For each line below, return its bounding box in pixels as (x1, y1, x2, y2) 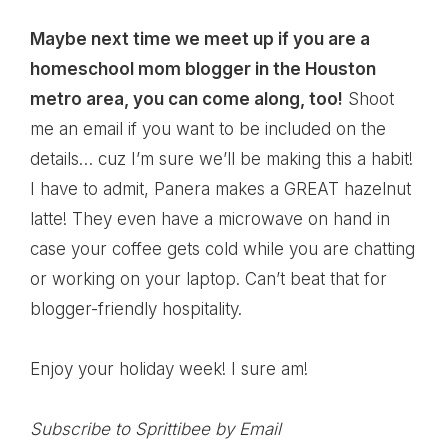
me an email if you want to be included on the (30, 119, 386, 139)
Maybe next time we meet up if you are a (30, 29, 370, 49)
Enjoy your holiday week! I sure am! (30, 359, 308, 379)
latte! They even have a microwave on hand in (30, 209, 390, 229)
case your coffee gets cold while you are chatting (30, 239, 415, 259)
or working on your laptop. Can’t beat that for (30, 269, 387, 289)
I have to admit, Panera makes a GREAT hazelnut (30, 179, 411, 199)
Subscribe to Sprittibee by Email (30, 419, 281, 439)
